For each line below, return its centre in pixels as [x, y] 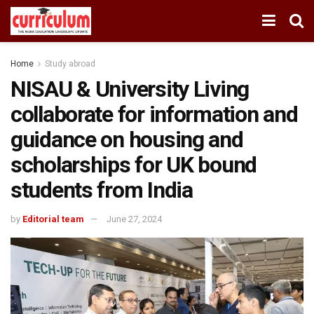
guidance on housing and [127, 139]
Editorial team [53, 219]
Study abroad [70, 64]
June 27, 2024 [134, 219]
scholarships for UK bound [134, 165]
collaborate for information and [154, 114]
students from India [102, 190]
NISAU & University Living [130, 89]
